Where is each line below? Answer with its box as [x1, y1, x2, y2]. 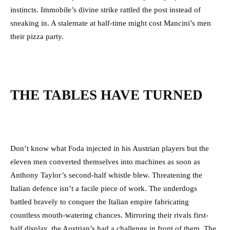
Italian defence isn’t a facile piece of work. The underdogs [10, 184, 197, 193]
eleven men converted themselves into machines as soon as [10, 158, 200, 166]
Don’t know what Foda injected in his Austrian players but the [10, 144, 209, 153]
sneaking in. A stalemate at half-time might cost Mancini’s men [10, 19, 211, 28]
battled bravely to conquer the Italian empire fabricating [10, 198, 189, 206]
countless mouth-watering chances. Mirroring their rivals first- [10, 211, 208, 220]
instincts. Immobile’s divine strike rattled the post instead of [10, 6, 201, 14]
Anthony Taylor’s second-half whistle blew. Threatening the [10, 171, 202, 180]
